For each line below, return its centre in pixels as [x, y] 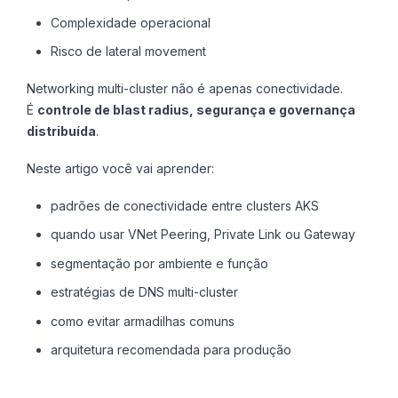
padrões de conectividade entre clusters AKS [184, 205]
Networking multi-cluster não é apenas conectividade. [185, 89]
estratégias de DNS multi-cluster [144, 292]
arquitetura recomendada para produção [171, 349]
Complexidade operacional [130, 22]
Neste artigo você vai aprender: [120, 169]
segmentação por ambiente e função [159, 263]
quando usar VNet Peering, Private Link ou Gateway [203, 235]
